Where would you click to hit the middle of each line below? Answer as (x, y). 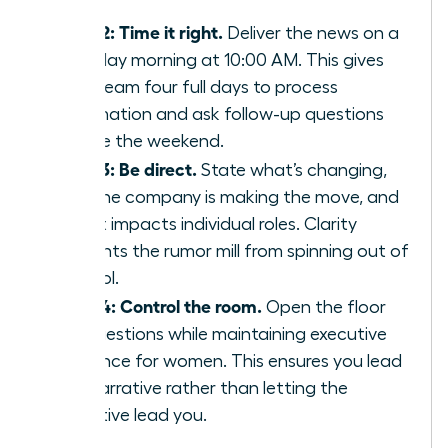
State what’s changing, (292, 170)
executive (348, 334)
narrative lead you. (132, 415)
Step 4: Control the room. (159, 305)
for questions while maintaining (183, 334)
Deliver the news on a (311, 33)
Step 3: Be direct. (127, 168)
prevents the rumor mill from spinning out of (233, 251)
